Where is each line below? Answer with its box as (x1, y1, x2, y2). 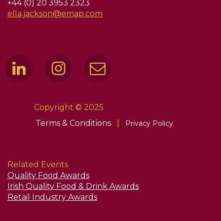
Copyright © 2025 (34, 102, 104, 112)
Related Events (7, 159, 68, 169)
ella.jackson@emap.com (7, 8, 103, 18)
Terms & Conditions (35, 118, 113, 128)
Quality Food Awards (7, 170, 89, 180)
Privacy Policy (125, 118, 173, 128)
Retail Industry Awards (7, 192, 97, 202)
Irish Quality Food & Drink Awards (7, 181, 139, 191)
